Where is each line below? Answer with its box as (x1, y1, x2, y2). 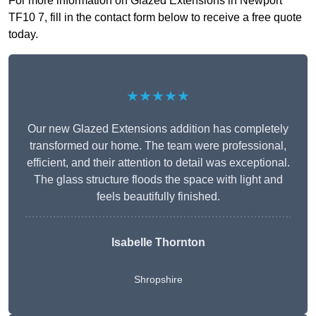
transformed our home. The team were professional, (30, 140, 286, 152)
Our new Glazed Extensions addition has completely (28, 123, 288, 135)
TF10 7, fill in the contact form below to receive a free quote (8, 11, 302, 24)
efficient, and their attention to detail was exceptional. (26, 157, 290, 169)
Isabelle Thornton (111, 236, 205, 249)
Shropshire (133, 274, 183, 286)
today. (8, 28, 38, 41)
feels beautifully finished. (96, 190, 220, 203)
